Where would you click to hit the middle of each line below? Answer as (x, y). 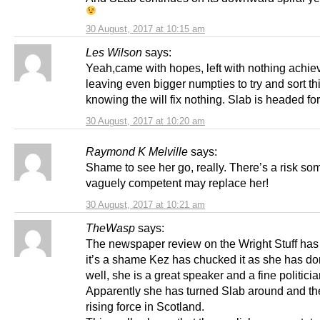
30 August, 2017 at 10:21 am (145, 204)
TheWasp (110, 227)
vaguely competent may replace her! (177, 182)
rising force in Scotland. (145, 306)
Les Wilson (114, 52)
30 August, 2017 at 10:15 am (145, 29)
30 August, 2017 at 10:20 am (145, 121)
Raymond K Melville (137, 151)
